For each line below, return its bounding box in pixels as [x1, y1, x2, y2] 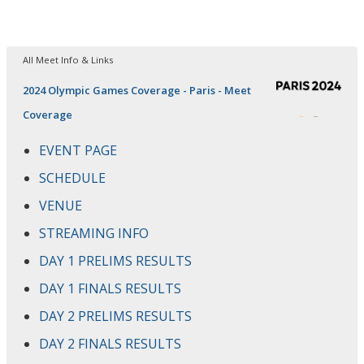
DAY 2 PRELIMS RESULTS [39, 306, 192, 325]
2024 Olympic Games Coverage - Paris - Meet [23, 82, 251, 97]
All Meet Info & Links [23, 53, 113, 66]
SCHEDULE [39, 168, 106, 187]
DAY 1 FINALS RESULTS [39, 279, 181, 297]
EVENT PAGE [39, 141, 117, 159]
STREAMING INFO [39, 223, 149, 242]
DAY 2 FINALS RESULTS [39, 334, 181, 353]
